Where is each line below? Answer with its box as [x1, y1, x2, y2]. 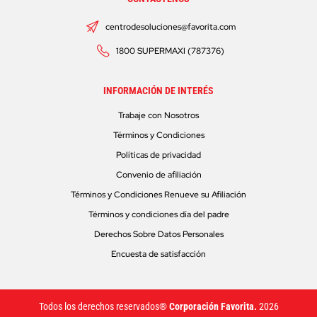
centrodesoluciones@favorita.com [105, 21, 236, 33]
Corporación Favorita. [168, 301, 257, 313]
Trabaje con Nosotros [118, 110, 199, 122]
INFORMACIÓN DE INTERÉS [103, 85, 214, 97]
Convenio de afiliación [115, 169, 202, 181]
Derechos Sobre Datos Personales [93, 229, 224, 241]
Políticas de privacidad [116, 149, 201, 161]
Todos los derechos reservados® [38, 301, 169, 313]
